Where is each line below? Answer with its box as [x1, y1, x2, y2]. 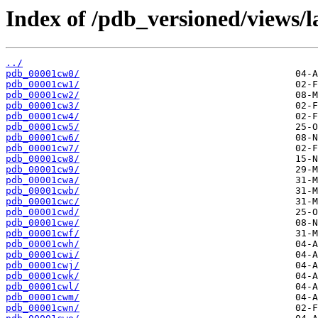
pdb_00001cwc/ [6, 196, 79, 207]
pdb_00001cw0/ [6, 68, 79, 79]
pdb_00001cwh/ [6, 238, 79, 250]
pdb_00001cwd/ [6, 207, 79, 218]
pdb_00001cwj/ [6, 260, 79, 271]
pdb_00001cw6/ [6, 132, 79, 143]
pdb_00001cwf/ [6, 228, 79, 239]
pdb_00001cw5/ [6, 121, 79, 133]
